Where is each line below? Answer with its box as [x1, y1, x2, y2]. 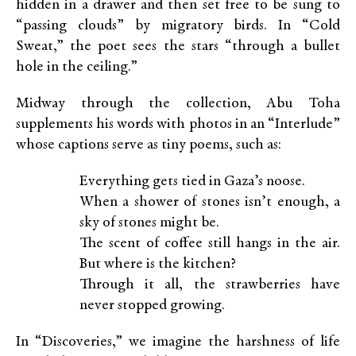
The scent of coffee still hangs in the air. [79, 236, 340, 252]
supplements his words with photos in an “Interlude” [16, 117, 340, 133]
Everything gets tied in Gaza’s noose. [79, 174, 305, 190]
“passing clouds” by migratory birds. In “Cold [16, 18, 340, 34]
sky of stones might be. [79, 215, 219, 231]
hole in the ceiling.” [16, 60, 137, 75]
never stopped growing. [79, 298, 225, 314]
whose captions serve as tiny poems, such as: [16, 137, 281, 153]
